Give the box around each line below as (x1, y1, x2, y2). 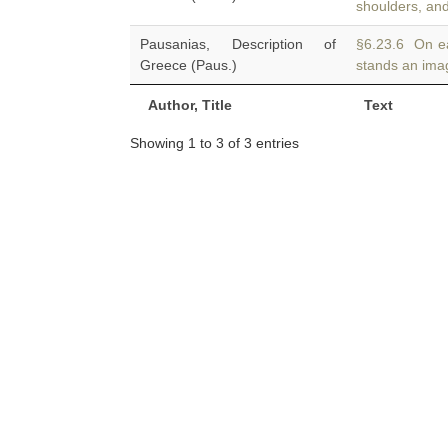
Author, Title (148, 97, 232, 113)
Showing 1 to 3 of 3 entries (130, 134, 299, 151)
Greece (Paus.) (140, 57, 237, 73)
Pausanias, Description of (140, 36, 336, 52)
